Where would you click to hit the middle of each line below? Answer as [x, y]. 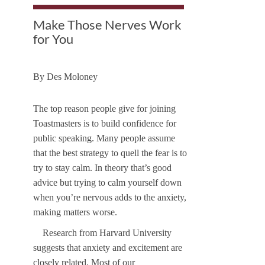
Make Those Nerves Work [107, 24]
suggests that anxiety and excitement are [108, 248]
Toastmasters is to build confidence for [105, 124]
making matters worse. [75, 212]
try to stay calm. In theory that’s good [102, 168]
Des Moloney [72, 76]
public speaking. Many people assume [104, 138]
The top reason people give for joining [104, 109]
